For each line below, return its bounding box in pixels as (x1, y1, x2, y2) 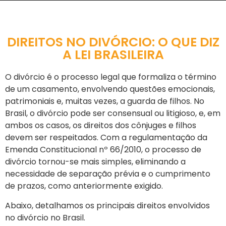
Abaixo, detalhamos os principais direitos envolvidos (5, 199, 210, 211)
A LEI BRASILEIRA (62, 46, 164, 64)
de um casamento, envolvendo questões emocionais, (5, 83, 215, 95)
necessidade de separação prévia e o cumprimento (5, 168, 210, 180)
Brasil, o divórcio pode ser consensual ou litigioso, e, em (5, 107, 220, 120)
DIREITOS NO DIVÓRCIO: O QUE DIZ (7, 33, 219, 51)
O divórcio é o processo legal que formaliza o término (5, 71, 216, 83)
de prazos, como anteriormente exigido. (5, 180, 163, 192)
